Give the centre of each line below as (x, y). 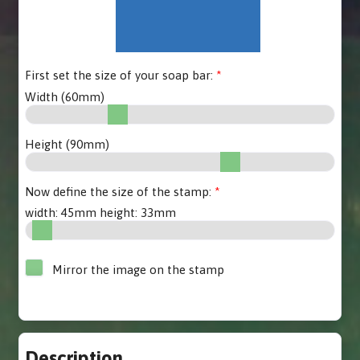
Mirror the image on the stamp (137, 270)
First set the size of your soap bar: (119, 75)
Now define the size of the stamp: (119, 191)
